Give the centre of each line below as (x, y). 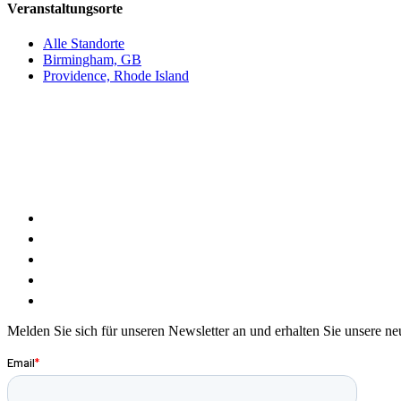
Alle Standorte (84, 44)
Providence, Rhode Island (116, 76)
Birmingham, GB (92, 60)
